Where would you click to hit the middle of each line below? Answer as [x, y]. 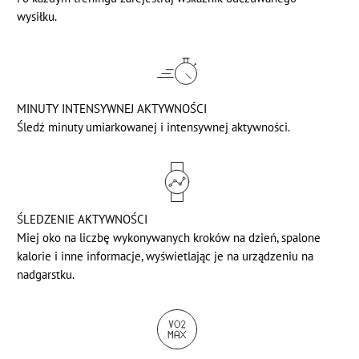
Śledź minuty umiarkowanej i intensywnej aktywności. [154, 127]
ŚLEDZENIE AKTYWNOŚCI [83, 219]
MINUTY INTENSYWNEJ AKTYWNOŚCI [112, 108]
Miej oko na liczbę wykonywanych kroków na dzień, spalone [169, 237]
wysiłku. [37, 16]
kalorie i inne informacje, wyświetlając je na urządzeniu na [165, 256]
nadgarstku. [46, 274]
